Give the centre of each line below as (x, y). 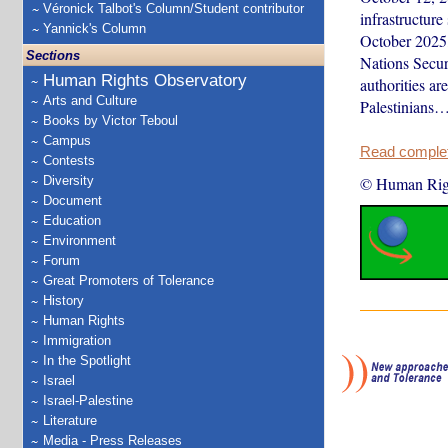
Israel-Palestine (88, 400)
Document (72, 200)
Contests (69, 160)
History (63, 300)
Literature (70, 420)
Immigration (77, 340)
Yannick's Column (94, 28)
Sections (53, 55)
